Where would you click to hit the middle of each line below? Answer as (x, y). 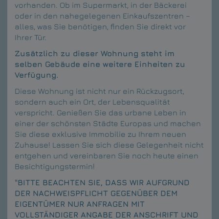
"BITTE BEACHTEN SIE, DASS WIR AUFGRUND (102, 182)
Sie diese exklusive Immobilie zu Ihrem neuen (100, 134)
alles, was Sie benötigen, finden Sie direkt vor (100, 26)
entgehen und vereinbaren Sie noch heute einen (107, 155)
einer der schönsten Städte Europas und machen (108, 123)
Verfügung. (38, 75)
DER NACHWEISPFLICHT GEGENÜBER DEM (96, 193)
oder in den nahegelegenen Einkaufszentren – (102, 15)
